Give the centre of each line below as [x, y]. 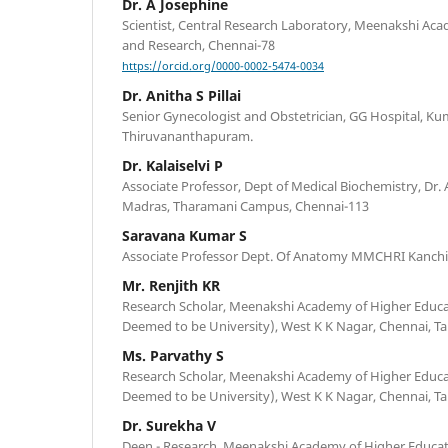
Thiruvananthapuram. [187, 136]
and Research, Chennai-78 [198, 45]
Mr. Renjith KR [171, 286]
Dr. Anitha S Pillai [181, 96]
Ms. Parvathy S [173, 356]
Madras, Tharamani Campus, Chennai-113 [245, 206]
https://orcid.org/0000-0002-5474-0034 [223, 66]
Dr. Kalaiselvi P [172, 166]
